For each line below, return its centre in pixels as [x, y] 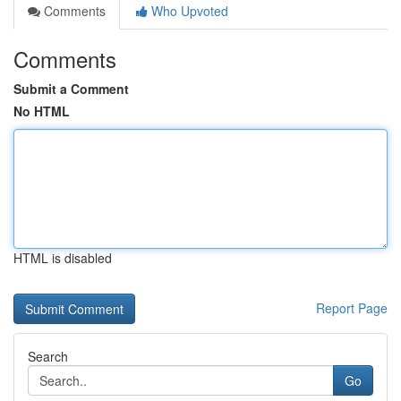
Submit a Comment [71, 89]
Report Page [352, 308]
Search [48, 356]
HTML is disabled [63, 258]
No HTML [42, 111]
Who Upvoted [188, 11]
